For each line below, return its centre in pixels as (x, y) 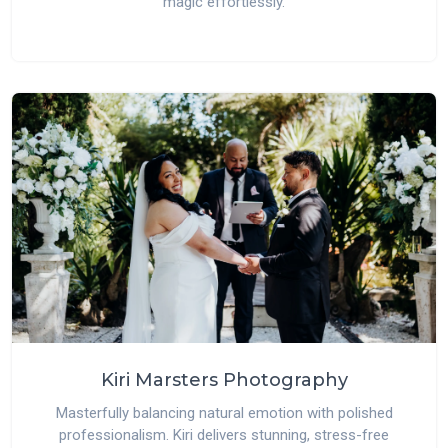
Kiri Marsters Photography (224, 380)
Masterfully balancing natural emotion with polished (224, 413)
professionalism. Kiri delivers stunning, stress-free (224, 435)
